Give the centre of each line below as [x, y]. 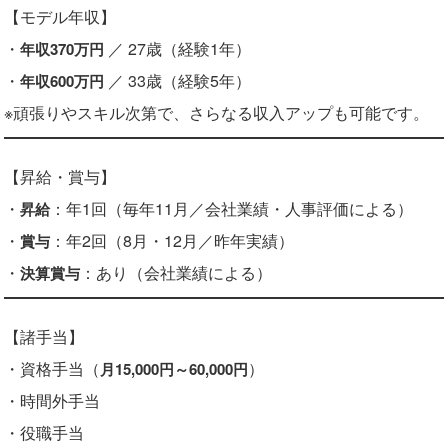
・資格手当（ [52, 369]
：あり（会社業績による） [176, 273]
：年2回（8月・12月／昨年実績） [172, 241]
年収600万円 [62, 81]
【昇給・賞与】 [60, 177]
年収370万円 [62, 49]
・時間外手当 [52, 401]
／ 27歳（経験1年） [177, 49]
